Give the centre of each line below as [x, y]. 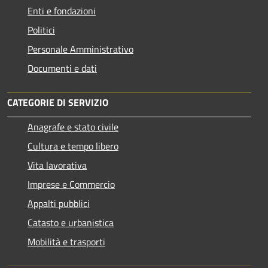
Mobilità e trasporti [66, 241]
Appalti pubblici [59, 203]
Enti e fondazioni [62, 10]
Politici [41, 30]
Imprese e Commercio [71, 184]
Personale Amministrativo [80, 49]
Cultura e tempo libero [73, 146]
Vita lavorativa [57, 165]
